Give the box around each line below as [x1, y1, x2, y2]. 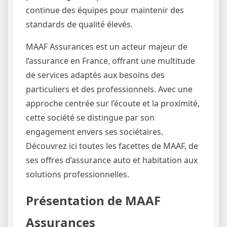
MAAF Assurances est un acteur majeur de [26, 41, 187, 52]
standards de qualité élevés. [26, 18, 133, 30]
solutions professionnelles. [26, 168, 129, 180]
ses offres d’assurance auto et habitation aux [26, 154, 198, 166]
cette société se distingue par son [26, 111, 155, 123]
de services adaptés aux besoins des [26, 69, 165, 81]
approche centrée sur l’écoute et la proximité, [26, 97, 200, 109]
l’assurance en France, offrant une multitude [26, 55, 195, 66]
